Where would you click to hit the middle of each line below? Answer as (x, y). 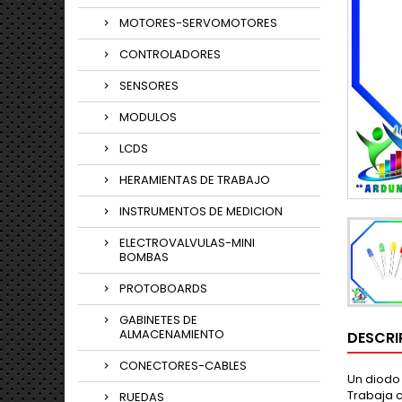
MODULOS (148, 117)
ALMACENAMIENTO (172, 334)
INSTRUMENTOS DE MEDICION (201, 211)
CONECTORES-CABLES (183, 366)
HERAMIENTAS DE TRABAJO (195, 180)
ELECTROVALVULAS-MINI (187, 243)
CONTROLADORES (170, 54)
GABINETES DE (158, 320)
